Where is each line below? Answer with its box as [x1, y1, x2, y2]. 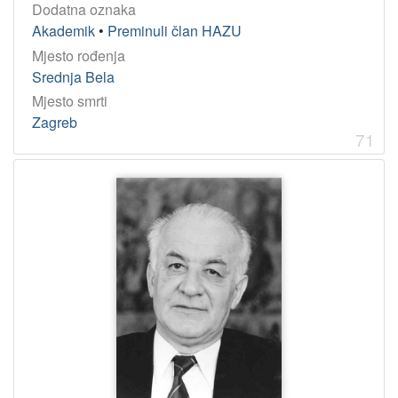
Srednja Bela [32, 66, 115, 87]
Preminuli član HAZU [107, 20, 242, 42]
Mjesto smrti [32, 90, 107, 111]
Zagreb [32, 111, 77, 132]
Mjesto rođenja [32, 44, 125, 66]
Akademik [32, 20, 95, 42]
